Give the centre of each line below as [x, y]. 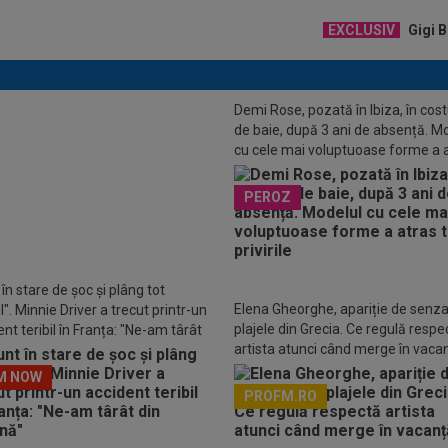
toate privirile [275, 170]
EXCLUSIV [361, 30]
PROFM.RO [280, 396]
